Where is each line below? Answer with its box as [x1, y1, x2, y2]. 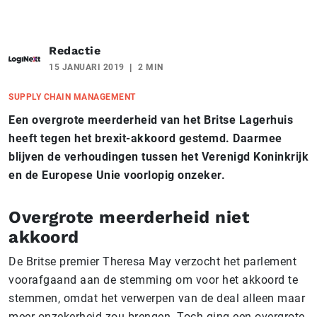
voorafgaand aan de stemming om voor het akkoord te [8, 272, 298, 287]
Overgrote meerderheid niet [8, 207, 249, 227]
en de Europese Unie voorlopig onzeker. [8, 168, 229, 182]
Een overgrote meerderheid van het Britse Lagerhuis [8, 113, 293, 127]
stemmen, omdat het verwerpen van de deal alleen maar [8, 291, 305, 305]
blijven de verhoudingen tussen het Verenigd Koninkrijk [8, 149, 309, 163]
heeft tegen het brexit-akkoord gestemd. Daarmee [8, 131, 282, 145]
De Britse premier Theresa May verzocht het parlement [8, 254, 296, 268]
